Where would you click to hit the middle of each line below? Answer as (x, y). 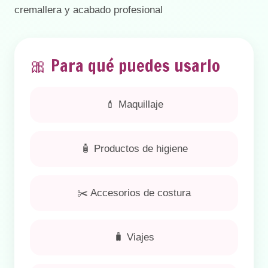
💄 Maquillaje (134, 104)
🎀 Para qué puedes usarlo (125, 66)
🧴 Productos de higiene (134, 149)
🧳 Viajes (134, 237)
